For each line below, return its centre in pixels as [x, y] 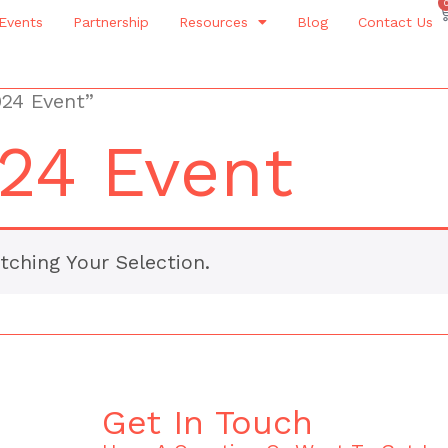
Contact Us [396, 22]
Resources [214, 22]
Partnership [111, 22]
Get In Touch [207, 421]
